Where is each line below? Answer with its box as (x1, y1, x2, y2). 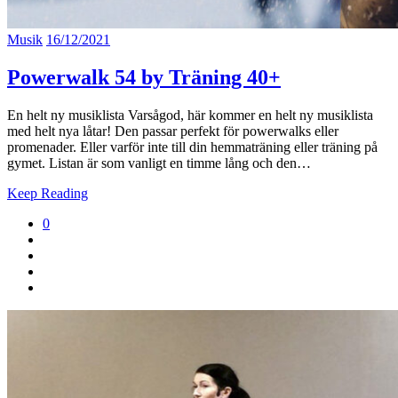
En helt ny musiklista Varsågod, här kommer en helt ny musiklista (7, 107, 373, 123)
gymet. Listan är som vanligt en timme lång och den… (7, 155, 311, 171)
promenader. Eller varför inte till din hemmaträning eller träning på (7, 139, 378, 155)
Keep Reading (7, 185, 88, 201)
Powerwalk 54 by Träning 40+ (7, 65, 281, 89)
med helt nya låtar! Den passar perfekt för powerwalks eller (7, 123, 338, 139)
